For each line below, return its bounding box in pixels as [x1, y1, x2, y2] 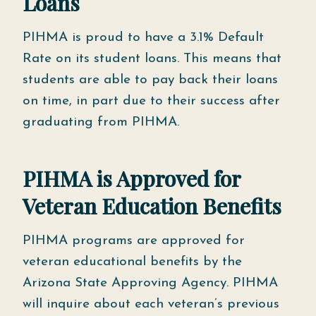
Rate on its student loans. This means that [23, 52, 281, 66]
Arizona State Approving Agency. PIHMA [23, 276, 278, 290]
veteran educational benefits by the [23, 255, 242, 269]
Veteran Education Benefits [23, 192, 281, 220]
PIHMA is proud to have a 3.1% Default [23, 31, 264, 44]
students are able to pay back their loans [23, 73, 278, 87]
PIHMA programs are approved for [23, 234, 245, 248]
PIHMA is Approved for [23, 164, 241, 193]
